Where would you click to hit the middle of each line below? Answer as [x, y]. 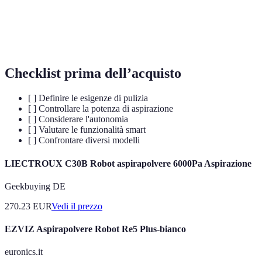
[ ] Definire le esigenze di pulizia [88, 98]
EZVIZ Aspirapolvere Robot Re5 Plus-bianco [95, 229]
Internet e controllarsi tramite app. [146, 38]
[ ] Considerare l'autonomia [78, 119]
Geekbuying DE [35, 186]
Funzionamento [42, 26]
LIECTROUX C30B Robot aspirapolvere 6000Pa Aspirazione [128, 163]
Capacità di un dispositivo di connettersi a [158, 26]
